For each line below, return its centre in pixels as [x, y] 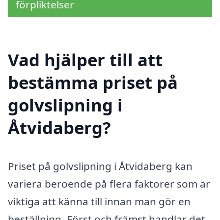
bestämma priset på [93, 82]
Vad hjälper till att [85, 60]
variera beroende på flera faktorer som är [109, 184]
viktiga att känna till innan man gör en [99, 202]
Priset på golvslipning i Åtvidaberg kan [100, 166]
